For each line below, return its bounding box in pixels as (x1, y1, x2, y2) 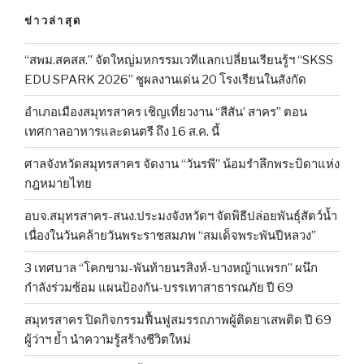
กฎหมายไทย (24, 175, 92, 191)
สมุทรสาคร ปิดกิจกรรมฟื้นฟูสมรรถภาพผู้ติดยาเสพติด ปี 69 (24, 312, 331, 327)
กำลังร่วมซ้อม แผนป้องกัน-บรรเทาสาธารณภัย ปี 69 (24, 279, 293, 295)
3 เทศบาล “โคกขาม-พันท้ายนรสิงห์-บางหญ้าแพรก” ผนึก (24, 260, 318, 275)
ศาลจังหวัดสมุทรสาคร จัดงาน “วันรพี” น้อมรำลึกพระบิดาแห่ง (24, 156, 340, 171)
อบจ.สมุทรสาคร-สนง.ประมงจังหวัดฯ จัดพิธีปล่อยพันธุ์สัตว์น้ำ (24, 208, 337, 223)
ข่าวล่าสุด (24, 13, 82, 27)
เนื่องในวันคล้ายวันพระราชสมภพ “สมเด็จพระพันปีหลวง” (24, 227, 316, 243)
